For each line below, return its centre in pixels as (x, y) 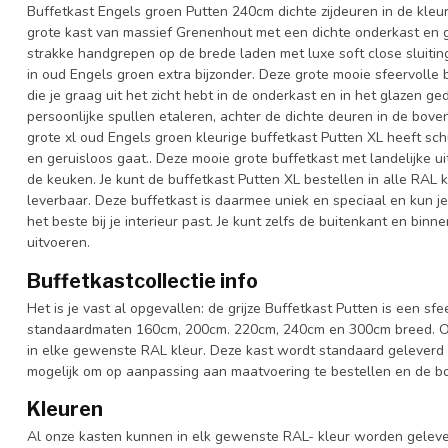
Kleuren (65, 409)
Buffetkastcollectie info (142, 280)
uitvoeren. (58, 242)
